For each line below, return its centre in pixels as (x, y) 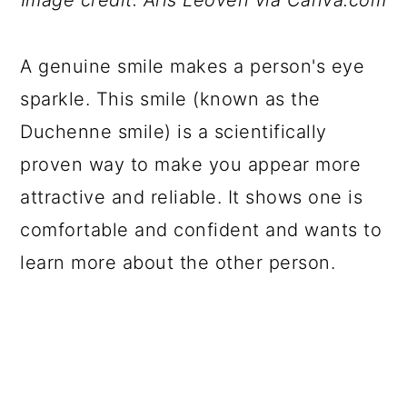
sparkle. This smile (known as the (170, 99)
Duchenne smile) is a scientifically (174, 132)
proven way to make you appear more (191, 164)
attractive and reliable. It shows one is (192, 197)
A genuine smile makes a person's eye (193, 66)
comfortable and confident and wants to (201, 230)
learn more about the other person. (178, 263)
